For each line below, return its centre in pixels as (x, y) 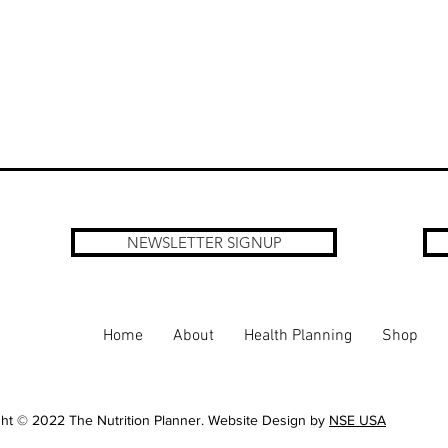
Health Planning (298, 335)
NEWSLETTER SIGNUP (204, 242)
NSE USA (357, 419)
